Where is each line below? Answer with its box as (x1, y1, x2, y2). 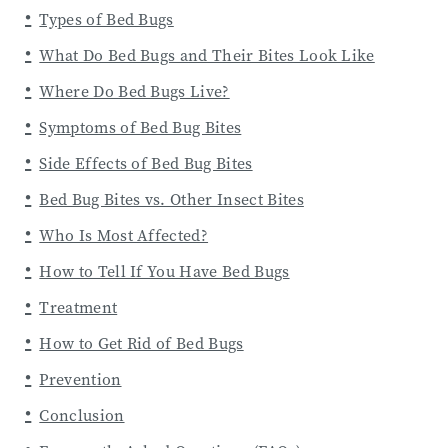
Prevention (39, 368, 122, 390)
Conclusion (39, 404, 125, 426)
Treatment (39, 296, 118, 318)
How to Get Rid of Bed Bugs (39, 332, 244, 354)
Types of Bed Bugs (39, 8, 174, 30)
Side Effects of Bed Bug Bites (39, 152, 253, 174)
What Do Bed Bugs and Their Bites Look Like (39, 44, 375, 66)
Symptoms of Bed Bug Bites (39, 116, 242, 138)
